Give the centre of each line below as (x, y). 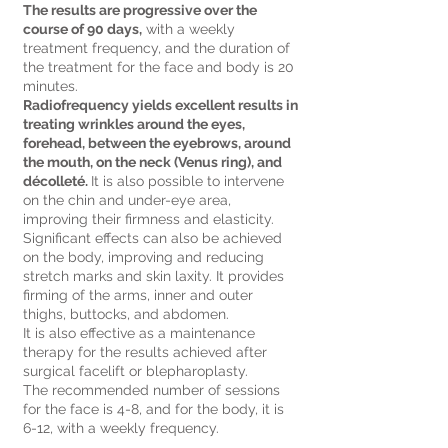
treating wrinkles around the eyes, (134, 124)
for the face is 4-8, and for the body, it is (153, 409)
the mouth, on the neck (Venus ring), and (152, 162)
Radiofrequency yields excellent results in (160, 105)
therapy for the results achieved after (145, 352)
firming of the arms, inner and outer (138, 295)
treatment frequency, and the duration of (156, 48)
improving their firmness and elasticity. (150, 219)
